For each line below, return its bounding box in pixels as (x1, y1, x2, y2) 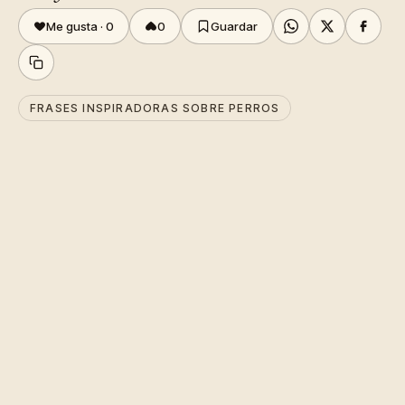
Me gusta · (46, 19, 106, 33)
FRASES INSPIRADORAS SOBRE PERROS (30, 101, 280, 115)
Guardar (211, 19, 258, 33)
